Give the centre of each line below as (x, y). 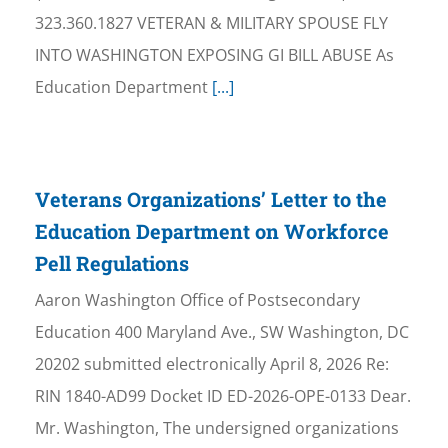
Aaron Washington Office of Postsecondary (197, 300)
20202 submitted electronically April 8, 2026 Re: (211, 364)
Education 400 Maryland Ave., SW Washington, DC (221, 332)
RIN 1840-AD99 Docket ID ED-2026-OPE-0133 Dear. (222, 396)
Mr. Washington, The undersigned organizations (216, 428)
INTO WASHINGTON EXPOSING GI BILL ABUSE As (214, 55)
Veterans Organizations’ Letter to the (210, 199)
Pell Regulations (111, 263)
